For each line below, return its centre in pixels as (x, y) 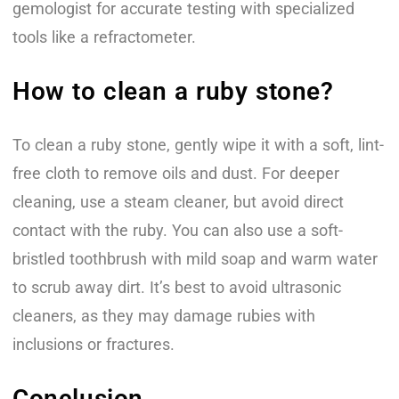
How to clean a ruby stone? (173, 91)
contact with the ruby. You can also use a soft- (178, 230)
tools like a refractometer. (104, 37)
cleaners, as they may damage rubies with (164, 315)
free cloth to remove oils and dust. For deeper (176, 173)
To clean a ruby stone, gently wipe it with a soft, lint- (198, 144)
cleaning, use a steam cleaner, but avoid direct (178, 201)
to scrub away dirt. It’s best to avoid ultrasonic (177, 287)
